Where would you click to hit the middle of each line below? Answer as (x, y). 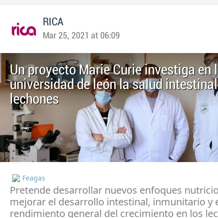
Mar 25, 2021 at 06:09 (81, 36)
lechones (34, 100)
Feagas (34, 178)
